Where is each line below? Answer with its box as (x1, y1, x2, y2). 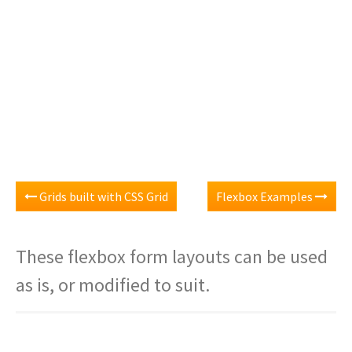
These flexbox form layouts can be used (16, 244, 328, 269)
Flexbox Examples (216, 189, 315, 204)
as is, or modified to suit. (16, 273, 210, 297)
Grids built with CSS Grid (37, 189, 168, 204)
